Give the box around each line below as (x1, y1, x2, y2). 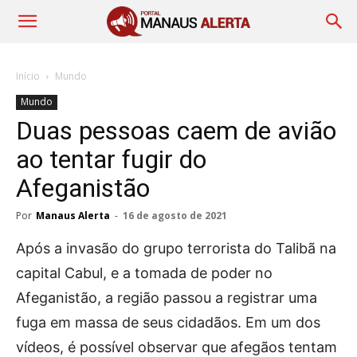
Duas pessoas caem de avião (16, 116, 336, 146)
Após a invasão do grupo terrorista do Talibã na (16, 240, 336, 257)
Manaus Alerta (36, 209, 110, 222)
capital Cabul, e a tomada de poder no (16, 265, 273, 281)
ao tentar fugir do (16, 144, 206, 175)
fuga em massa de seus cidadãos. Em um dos (16, 314, 320, 331)
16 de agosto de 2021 (123, 209, 227, 222)
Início (16, 69, 40, 83)
